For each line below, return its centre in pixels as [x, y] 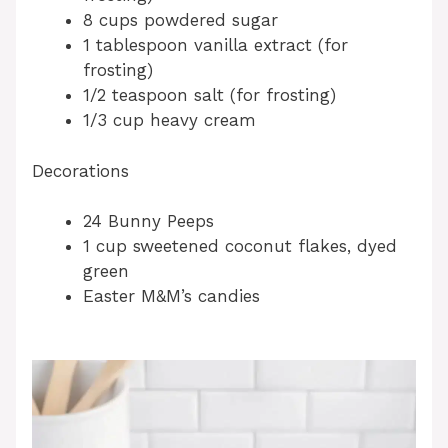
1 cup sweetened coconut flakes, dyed [240, 246]
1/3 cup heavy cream [169, 120]
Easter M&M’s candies [171, 296]
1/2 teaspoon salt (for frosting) [209, 95]
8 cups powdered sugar [180, 20]
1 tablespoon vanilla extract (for [215, 45]
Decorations [80, 170]
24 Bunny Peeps [148, 221]
